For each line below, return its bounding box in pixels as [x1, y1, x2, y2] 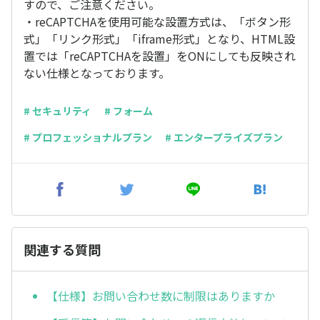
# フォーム [104, 103, 153, 118]
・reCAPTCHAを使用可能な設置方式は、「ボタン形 [24, 12, 291, 30]
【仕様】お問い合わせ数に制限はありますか [46, 287, 275, 305]
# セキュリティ [24, 103, 91, 118]
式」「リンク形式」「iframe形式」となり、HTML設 [24, 29, 295, 47]
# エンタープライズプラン [165, 129, 283, 144]
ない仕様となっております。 [24, 64, 170, 81]
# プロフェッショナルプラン [24, 129, 152, 144]
